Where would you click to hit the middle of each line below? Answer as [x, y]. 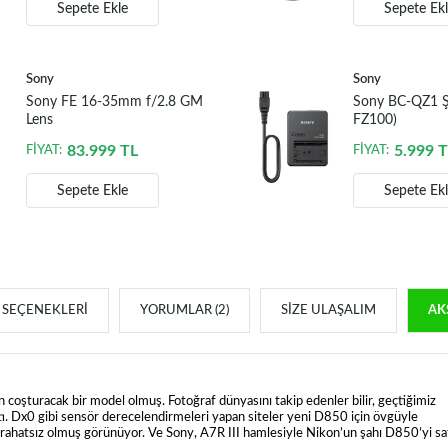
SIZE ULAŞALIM [328, 311]
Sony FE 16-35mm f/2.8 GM [114, 102]
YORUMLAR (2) [184, 311]
